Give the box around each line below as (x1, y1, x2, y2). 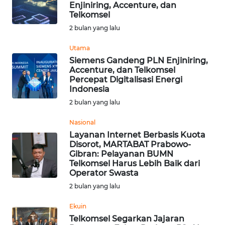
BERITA (14, 43, 36, 52)
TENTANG (14, 144, 43, 153)
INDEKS (14, 33, 37, 42)
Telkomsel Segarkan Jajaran (69, 214, 184, 224)
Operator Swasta (69, 168, 139, 178)
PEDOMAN (14, 181, 46, 190)
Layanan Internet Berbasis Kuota (69, 130, 205, 140)
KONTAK (14, 70, 40, 79)
